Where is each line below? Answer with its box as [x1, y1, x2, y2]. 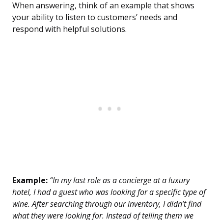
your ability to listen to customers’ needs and [12, 12, 177, 23]
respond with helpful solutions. [12, 24, 127, 35]
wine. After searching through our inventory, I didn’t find [12, 198, 201, 210]
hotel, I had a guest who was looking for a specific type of [12, 187, 206, 198]
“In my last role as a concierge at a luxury [48, 175, 190, 186]
